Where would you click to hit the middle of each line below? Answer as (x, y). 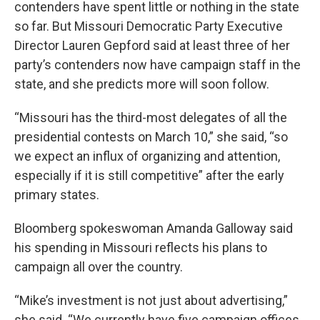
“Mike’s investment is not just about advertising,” (151, 300)
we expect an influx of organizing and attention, (147, 156)
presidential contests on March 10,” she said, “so (151, 137)
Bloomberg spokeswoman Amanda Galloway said (154, 228)
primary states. (57, 195)
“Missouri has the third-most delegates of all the (151, 117)
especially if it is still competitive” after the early (149, 175)
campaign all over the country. (99, 267)
